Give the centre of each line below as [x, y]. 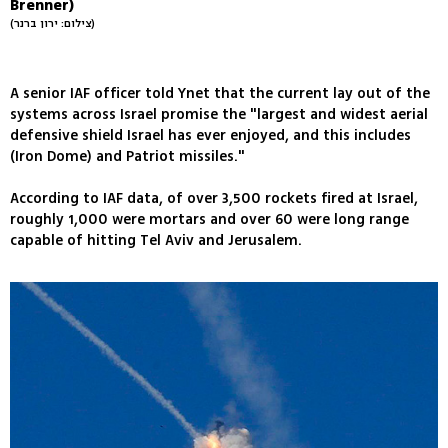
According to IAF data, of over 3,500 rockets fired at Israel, [214, 198]
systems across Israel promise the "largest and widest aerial [219, 114]
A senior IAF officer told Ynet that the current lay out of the [220, 93]
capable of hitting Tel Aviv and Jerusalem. [156, 240]
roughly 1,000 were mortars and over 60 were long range [209, 219]
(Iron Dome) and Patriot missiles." [127, 156]
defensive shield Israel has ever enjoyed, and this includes [210, 135]
